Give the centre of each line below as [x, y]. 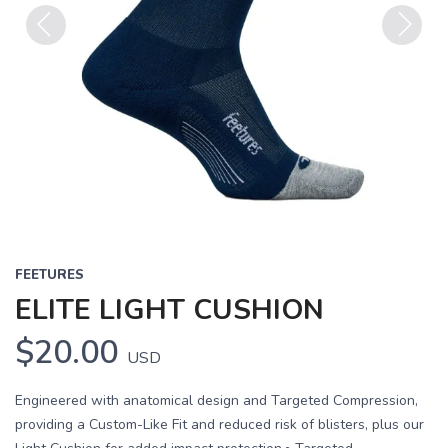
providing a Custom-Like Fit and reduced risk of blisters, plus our [219, 424]
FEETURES [49, 275]
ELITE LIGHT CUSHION [169, 310]
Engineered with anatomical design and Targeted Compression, [216, 400]
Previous [57, 57]
